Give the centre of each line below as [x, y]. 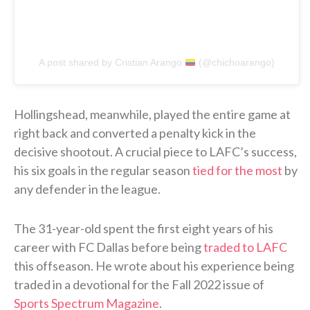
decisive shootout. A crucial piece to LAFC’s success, [155, 152]
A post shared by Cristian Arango [112, 63]
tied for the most [237, 171]
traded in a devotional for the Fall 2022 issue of [139, 285]
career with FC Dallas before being [109, 247]
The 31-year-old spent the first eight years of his [144, 229]
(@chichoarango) [235, 63]
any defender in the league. [87, 189]
